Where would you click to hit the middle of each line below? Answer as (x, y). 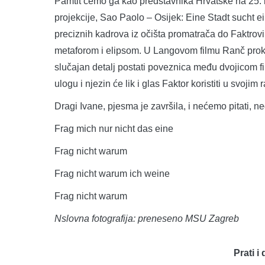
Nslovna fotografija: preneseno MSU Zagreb (147, 218)
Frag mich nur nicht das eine (114, 128)
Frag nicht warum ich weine (112, 173)
